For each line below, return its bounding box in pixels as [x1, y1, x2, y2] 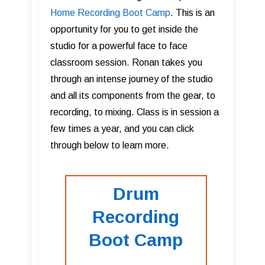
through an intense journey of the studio [50, 73, 213, 84]
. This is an [170, 7, 215, 18]
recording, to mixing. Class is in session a [50, 106, 219, 117]
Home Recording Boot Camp [50, 7, 170, 18]
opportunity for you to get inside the [50, 24, 198, 34]
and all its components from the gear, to [50, 90, 215, 101]
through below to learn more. [50, 140, 169, 150]
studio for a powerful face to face [50, 40, 188, 51]
